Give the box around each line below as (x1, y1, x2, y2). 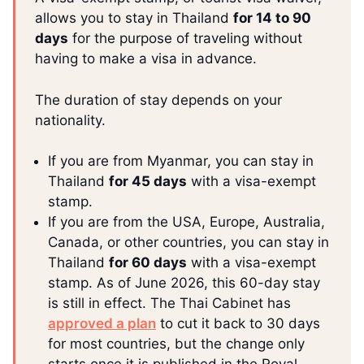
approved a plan (48, 315, 156, 332)
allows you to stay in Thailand (35, 10, 233, 27)
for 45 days (109, 173, 187, 190)
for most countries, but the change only (48, 336, 305, 353)
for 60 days (109, 254, 187, 271)
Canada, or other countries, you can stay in (48, 234, 329, 251)
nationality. (35, 111, 106, 128)
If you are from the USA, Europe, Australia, (48, 214, 325, 231)
